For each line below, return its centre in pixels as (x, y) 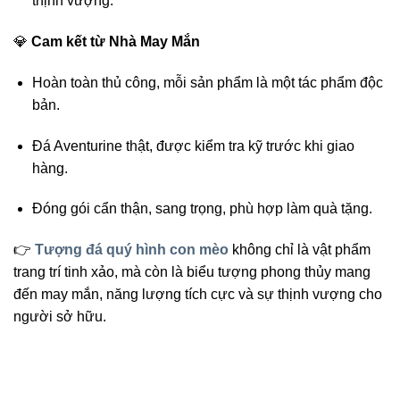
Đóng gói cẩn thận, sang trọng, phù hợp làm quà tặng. (202, 209)
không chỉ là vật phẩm (301, 250)
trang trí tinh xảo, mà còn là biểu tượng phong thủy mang (192, 272)
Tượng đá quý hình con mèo (133, 250)
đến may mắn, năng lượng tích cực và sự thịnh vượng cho (198, 295)
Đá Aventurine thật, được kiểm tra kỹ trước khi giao (193, 146)
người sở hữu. (60, 317)
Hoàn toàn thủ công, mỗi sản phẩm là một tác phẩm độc (207, 82)
